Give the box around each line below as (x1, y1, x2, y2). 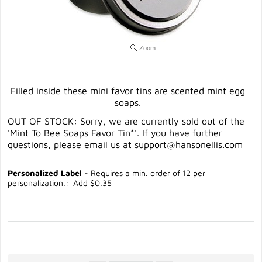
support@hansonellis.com (135, 139, 243, 150)
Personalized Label (8, 168, 82, 178)
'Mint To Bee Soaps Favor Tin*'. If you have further (8, 127, 222, 138)
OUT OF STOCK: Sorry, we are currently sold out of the (8, 116, 244, 126)
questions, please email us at (8, 139, 135, 150)
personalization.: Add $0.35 (8, 178, 112, 188)
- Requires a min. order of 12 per (82, 168, 205, 178)
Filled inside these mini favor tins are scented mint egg (10, 85, 245, 96)
